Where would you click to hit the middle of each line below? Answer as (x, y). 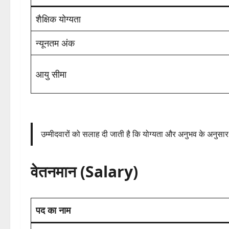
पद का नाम (53, 210)
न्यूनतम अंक (55, 43)
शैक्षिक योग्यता (58, 19)
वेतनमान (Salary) (84, 172)
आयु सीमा (51, 74)
